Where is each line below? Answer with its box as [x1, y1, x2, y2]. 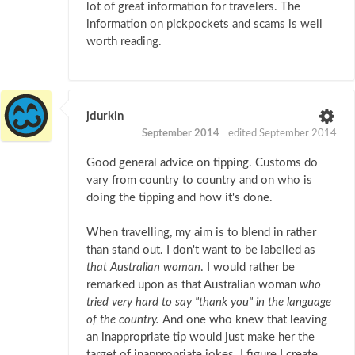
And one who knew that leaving [162, 314, 327, 326]
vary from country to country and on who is [86, 174, 312, 187]
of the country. [86, 314, 162, 326]
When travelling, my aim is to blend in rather [86, 227, 316, 239]
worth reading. [86, 36, 162, 48]
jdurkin [86, 110, 124, 123]
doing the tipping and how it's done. [86, 192, 273, 204]
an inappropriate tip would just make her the [86, 331, 315, 344]
